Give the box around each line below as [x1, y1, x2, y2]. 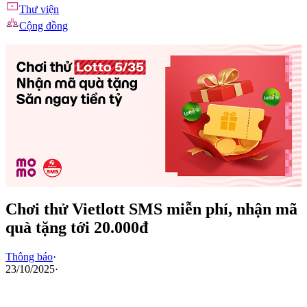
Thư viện [19, 3, 59, 15]
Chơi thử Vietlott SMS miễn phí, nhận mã [5, 200, 297, 219]
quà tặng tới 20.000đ [5, 219, 148, 237]
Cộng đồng [19, 20, 68, 32]
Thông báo [5, 251, 53, 263]
